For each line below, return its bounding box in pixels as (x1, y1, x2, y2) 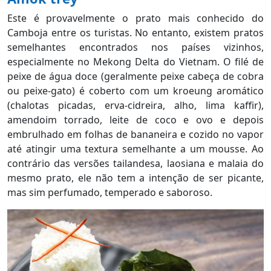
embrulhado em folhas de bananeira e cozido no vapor (7, 128, 264, 142)
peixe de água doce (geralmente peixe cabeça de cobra (7, 70, 264, 83)
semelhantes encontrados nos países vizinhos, (7, 41, 264, 54)
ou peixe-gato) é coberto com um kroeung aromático (7, 84, 264, 98)
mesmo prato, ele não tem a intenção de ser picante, (7, 171, 264, 185)
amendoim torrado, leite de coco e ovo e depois (7, 113, 264, 127)
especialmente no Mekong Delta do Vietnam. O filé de (7, 55, 264, 69)
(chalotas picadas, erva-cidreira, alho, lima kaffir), (7, 99, 264, 113)
